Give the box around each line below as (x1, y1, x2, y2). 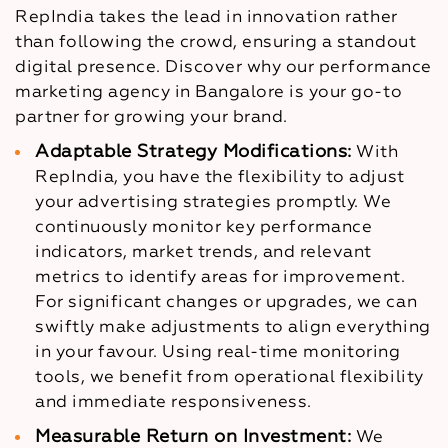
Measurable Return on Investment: (35, 427, 352, 446)
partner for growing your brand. (15, 108, 288, 126)
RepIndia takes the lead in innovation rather (15, 8, 398, 26)
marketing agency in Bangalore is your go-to (15, 83, 403, 101)
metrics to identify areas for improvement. (35, 268, 406, 286)
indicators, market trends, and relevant (35, 243, 372, 261)
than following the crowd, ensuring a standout (15, 33, 417, 51)
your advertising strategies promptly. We (35, 193, 392, 211)
